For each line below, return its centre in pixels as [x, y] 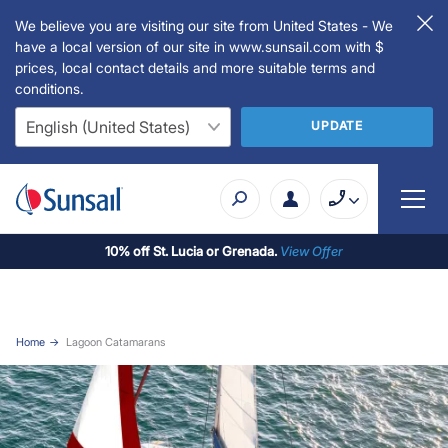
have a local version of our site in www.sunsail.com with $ [199, 46]
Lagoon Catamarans [115, 341]
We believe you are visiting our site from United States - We [204, 25]
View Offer [311, 250]
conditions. [49, 88]
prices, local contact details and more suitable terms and [195, 67]
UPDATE [337, 125]
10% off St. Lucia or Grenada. [192, 250]
